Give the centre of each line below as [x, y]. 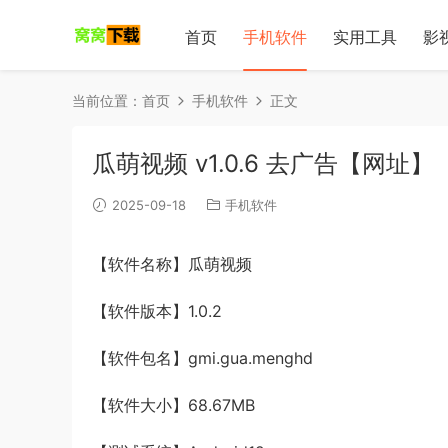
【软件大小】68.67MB [173, 405]
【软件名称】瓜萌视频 [172, 264]
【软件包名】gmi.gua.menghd [202, 358]
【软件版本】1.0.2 [157, 311]
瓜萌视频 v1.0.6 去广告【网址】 [263, 163]
